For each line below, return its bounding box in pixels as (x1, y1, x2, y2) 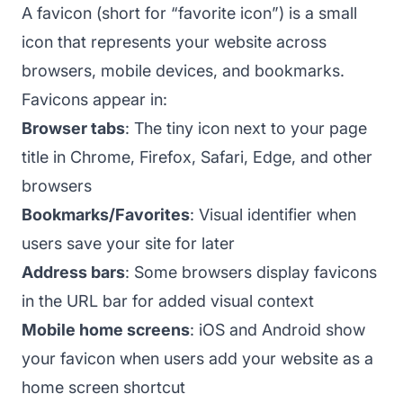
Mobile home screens (22, 319, 190, 339)
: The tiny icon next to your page (125, 118, 367, 138)
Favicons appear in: (22, 89, 167, 109)
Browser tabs (22, 118, 125, 138)
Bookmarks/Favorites (22, 204, 190, 224)
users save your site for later (22, 233, 235, 253)
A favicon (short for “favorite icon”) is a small (22, 3, 357, 22)
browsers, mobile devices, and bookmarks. (22, 60, 345, 80)
